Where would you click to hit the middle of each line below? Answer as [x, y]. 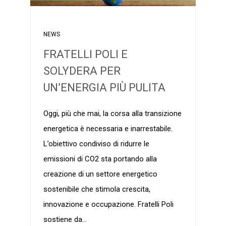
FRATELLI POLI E [85, 54]
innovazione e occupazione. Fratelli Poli [108, 205]
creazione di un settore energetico [100, 174]
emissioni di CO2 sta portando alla [100, 159]
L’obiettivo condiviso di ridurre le [96, 144]
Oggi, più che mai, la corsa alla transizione [112, 114]
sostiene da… [65, 220]
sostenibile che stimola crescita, [97, 189]
